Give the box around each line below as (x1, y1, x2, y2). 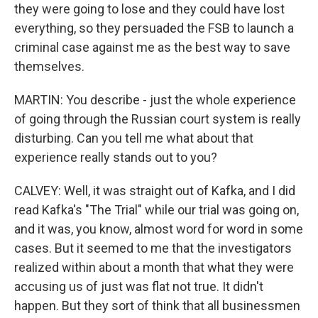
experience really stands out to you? (14, 150, 217, 165)
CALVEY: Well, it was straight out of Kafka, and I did (14, 183, 295, 198)
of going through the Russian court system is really (14, 111, 301, 126)
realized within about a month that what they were (14, 260, 294, 275)
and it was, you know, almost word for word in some (14, 221, 303, 236)
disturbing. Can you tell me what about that (14, 131, 253, 146)
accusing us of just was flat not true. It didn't (14, 279, 263, 294)
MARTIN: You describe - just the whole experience (14, 92, 296, 107)
